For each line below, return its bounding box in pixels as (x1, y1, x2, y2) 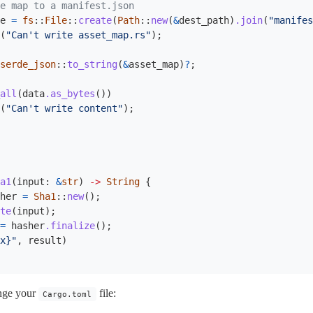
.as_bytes (45, 88, 95, 99)
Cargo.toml (43, 289, 92, 299)
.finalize (45, 220, 95, 231)
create (78, 15, 112, 26)
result (28, 235, 61, 246)
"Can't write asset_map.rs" (6, 29, 151, 41)
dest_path (179, 15, 229, 26)
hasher (11, 220, 45, 231)
